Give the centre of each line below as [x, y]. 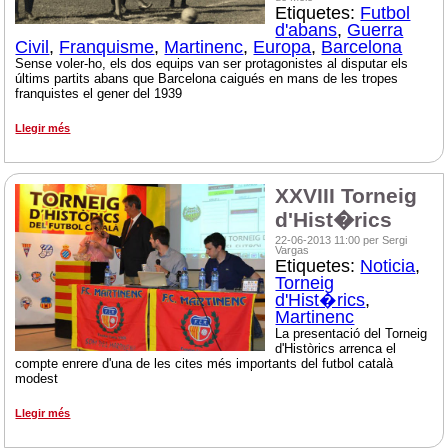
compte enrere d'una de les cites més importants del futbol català [204, 364]
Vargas [292, 250]
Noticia [388, 266]
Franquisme [107, 47]
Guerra [375, 30]
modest [37, 379]
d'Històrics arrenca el [336, 349]
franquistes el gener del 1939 [99, 94]
